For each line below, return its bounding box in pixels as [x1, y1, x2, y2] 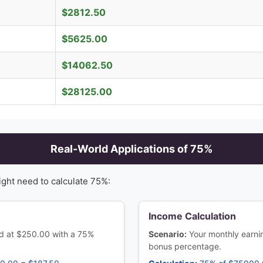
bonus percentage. [149, 241, 221, 251]
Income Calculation [149, 210, 236, 222]
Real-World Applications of [50, 143, 190, 155]
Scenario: [149, 229, 187, 239]
